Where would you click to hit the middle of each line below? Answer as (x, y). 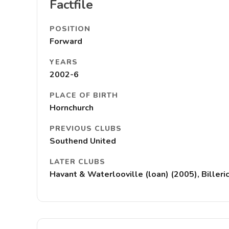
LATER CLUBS (77, 162)
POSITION (70, 29)
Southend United (83, 141)
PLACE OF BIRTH (84, 95)
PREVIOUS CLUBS (86, 129)
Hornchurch (72, 108)
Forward (66, 41)
